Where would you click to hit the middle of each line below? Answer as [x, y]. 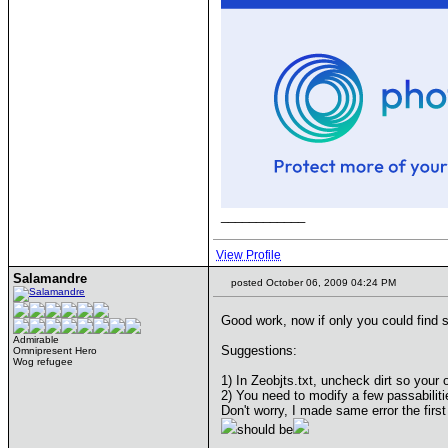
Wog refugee [43, 361]
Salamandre [50, 278]
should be [265, 429]
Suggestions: [259, 350]
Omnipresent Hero [55, 350]
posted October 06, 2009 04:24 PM [312, 282]
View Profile [248, 255]
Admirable [36, 339]
